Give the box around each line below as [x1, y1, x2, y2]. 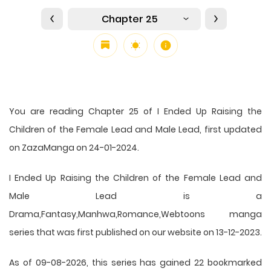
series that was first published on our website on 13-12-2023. [9, 226, 262, 238]
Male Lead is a [9, 189, 262, 202]
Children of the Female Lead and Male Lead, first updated [9, 123, 262, 135]
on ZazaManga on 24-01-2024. [9, 141, 139, 154]
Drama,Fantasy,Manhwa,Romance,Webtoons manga [9, 207, 262, 220]
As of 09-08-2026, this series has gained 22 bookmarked [9, 256, 262, 269]
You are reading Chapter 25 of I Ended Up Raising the [9, 105, 262, 117]
